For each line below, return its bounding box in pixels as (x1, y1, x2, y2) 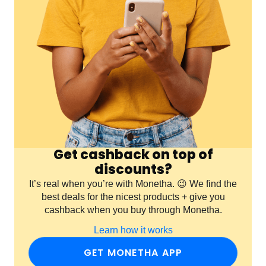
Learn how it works (93, 225, 173, 236)
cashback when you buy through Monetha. (44, 205, 222, 216)
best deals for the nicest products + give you (41, 192, 225, 202)
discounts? (94, 160, 172, 179)
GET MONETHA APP (83, 246, 183, 260)
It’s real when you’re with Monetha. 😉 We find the (29, 179, 237, 189)
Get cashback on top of (53, 145, 213, 164)
